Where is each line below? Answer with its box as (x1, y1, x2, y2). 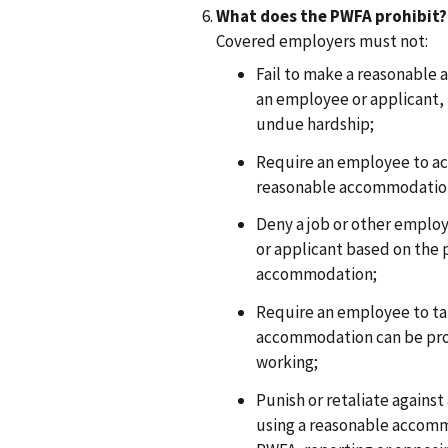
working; (256, 351, 318, 374)
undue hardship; (256, 112, 374, 135)
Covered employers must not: (216, 29, 428, 52)
